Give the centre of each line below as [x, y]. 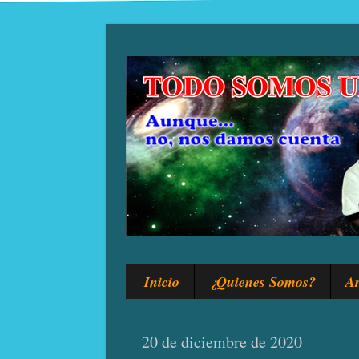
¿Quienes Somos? [262, 282]
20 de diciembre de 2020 [222, 342]
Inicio [161, 282]
